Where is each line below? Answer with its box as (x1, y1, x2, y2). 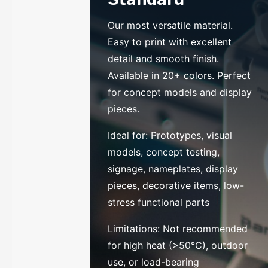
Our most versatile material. (108, 19, 233, 31)
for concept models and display (108, 86, 252, 98)
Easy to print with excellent (108, 35, 232, 48)
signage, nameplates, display (108, 162, 239, 175)
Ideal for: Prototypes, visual (108, 129, 233, 141)
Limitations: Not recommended (108, 222, 248, 234)
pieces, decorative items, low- (108, 179, 245, 191)
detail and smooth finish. (108, 52, 220, 65)
